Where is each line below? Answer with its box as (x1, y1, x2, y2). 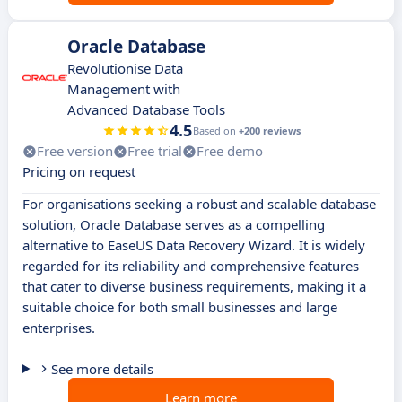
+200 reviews (238, 124, 301, 138)
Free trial (127, 142, 182, 161)
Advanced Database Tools (67, 100, 225, 119)
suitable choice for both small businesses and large (22, 298, 337, 317)
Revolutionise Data (67, 59, 183, 78)
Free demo (197, 142, 263, 161)
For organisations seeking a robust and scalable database (22, 195, 376, 214)
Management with (67, 80, 180, 99)
